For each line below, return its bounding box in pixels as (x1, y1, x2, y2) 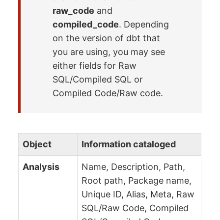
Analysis (23, 161, 60, 172)
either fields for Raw (53, 60, 137, 71)
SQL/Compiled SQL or (53, 74, 143, 85)
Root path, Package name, (82, 175, 192, 186)
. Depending (119, 19, 169, 30)
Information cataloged (82, 138, 176, 149)
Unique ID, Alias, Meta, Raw (82, 189, 195, 199)
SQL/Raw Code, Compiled (82, 202, 189, 213)
